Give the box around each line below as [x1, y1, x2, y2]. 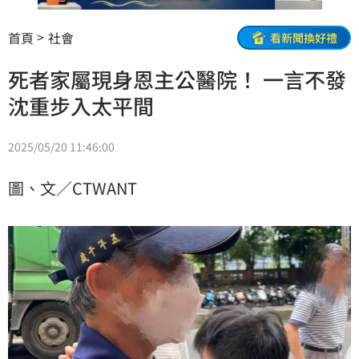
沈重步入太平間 [8, 91, 154, 121]
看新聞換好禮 [270, 29, 337, 46]
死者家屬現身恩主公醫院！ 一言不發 [8, 64, 346, 95]
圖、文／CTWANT [8, 176, 137, 200]
